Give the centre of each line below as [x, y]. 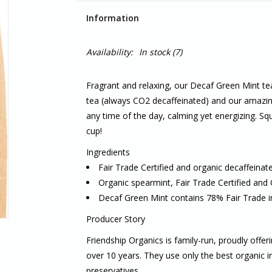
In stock [154, 52]
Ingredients [108, 152]
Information [112, 18]
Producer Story [115, 219]
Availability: [109, 52]
